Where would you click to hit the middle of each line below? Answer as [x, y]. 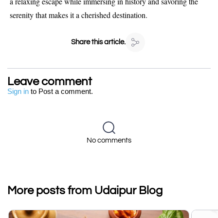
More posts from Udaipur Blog [85, 190]
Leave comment [50, 81]
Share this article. [98, 42]
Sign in [18, 91]
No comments [109, 140]
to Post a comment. [62, 91]
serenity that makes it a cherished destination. [79, 15]
